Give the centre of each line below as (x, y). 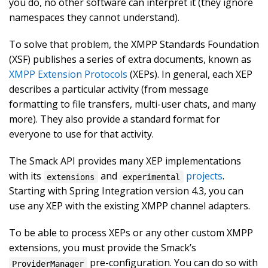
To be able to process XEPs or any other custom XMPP (131, 233)
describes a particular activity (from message (109, 89)
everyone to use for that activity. (81, 134)
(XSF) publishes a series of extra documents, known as (130, 60)
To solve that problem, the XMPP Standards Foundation (134, 45)
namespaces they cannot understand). (94, 18)
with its (26, 176)
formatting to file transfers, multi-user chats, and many (133, 104)
